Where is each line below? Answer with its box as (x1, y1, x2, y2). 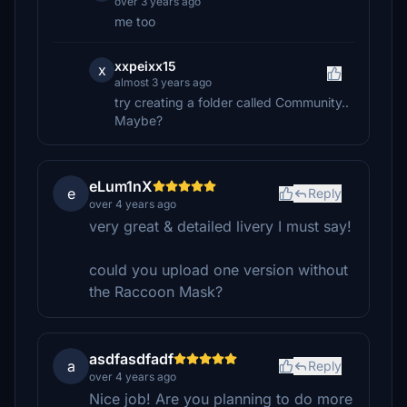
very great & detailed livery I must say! (89, 217, 352, 235)
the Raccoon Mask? (89, 283, 223, 301)
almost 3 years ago (114, 75, 212, 89)
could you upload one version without (89, 261, 348, 279)
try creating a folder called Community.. (114, 94, 349, 110)
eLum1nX (89, 177, 153, 195)
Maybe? (114, 113, 163, 128)
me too (114, 14, 155, 29)
